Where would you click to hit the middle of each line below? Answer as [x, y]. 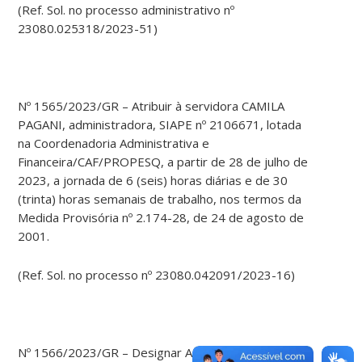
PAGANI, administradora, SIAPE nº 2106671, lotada [160, 125]
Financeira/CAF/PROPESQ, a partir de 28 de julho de [163, 162]
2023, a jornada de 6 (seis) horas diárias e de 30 [153, 181]
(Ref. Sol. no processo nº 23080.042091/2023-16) [157, 275]
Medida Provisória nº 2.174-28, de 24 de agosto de [161, 218]
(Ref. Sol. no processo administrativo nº [126, 10]
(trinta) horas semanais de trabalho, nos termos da [160, 199]
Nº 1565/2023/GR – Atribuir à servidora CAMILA [152, 106]
